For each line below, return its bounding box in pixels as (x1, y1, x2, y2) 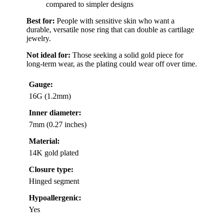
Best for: (26, 16, 55, 25)
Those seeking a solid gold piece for (70, 50, 183, 59)
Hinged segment (29, 176, 79, 185)
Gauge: (29, 80, 53, 88)
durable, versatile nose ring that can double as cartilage (26, 25, 194, 34)
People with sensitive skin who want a (55, 16, 175, 25)
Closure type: (29, 165, 73, 174)
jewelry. (26, 34, 51, 43)
